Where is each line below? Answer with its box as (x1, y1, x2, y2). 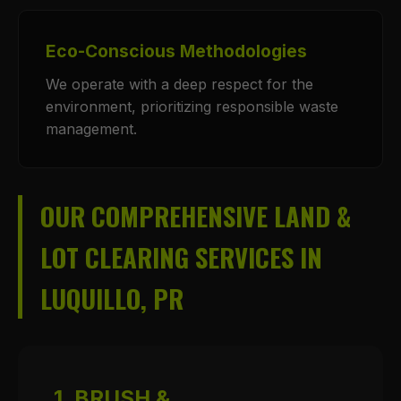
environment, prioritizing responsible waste (46, 98, 338, 115)
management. (46, 120, 137, 138)
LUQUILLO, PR (40, 279, 183, 317)
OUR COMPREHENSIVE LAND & (40, 197, 351, 235)
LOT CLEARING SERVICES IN (40, 238, 322, 276)
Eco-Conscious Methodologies (46, 40, 307, 62)
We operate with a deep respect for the (46, 75, 313, 93)
